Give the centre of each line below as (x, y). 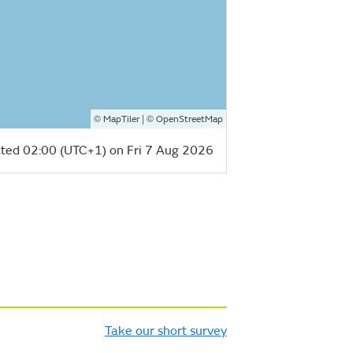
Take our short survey (166, 331)
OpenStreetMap (190, 119)
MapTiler (121, 119)
